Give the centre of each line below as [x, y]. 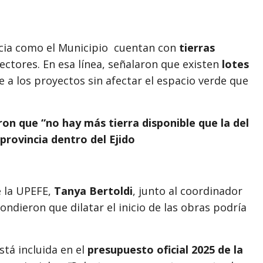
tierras [197, 47]
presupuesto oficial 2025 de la [165, 249]
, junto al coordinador [188, 190]
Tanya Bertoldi [93, 190]
